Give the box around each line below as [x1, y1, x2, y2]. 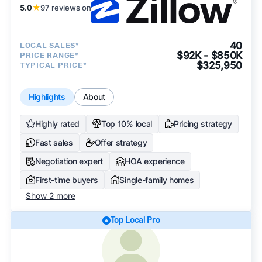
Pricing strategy [173, 118, 232, 129]
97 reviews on [40, 2, 91, 12]
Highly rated [35, 118, 80, 129]
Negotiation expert [35, 156, 104, 166]
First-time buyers [35, 174, 98, 185]
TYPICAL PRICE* [19, 61, 87, 70]
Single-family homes [119, 174, 194, 185]
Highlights [28, 91, 65, 102]
